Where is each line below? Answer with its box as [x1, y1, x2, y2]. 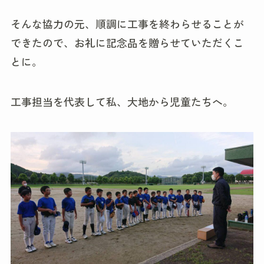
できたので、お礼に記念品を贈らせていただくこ [10, 35, 244, 50]
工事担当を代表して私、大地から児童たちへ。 [10, 93, 233, 109]
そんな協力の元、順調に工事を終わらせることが [10, 16, 244, 31]
